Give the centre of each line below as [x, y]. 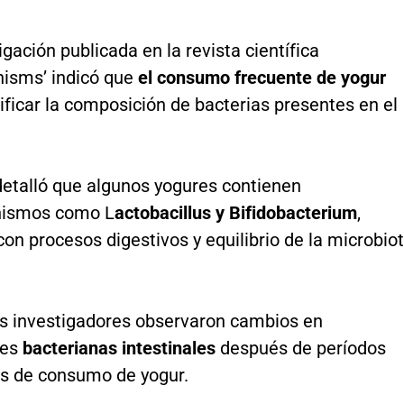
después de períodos [303, 348]
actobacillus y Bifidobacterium [235, 212]
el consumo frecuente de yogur [259, 77]
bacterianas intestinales [119, 348]
